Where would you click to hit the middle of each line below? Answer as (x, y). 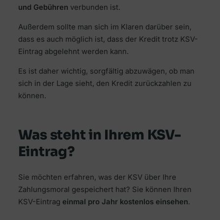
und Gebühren (43, 8)
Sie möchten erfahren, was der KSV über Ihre (97, 177)
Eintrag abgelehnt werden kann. (73, 52)
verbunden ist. (94, 8)
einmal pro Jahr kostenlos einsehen (125, 202)
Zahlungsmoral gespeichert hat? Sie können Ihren (105, 189)
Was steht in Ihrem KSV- (99, 135)
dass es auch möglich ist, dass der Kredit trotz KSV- (108, 40)
